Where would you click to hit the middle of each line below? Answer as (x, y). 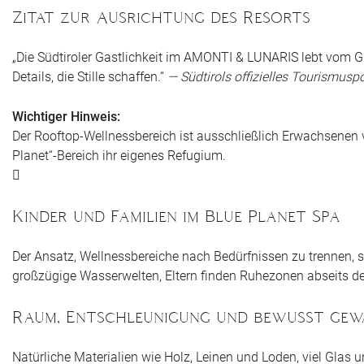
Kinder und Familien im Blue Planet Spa (176, 216)
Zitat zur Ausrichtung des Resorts (161, 17)
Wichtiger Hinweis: (66, 116)
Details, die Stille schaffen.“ (90, 76)
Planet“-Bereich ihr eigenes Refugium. (119, 155)
